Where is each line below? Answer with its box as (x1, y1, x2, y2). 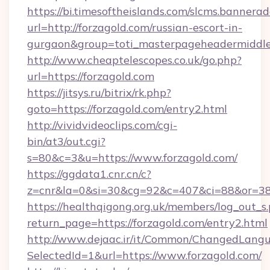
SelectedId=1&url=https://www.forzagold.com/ (27, 248, 262, 262)
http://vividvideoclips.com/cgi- (27, 118, 177, 132)
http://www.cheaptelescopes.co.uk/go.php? (27, 53, 242, 67)
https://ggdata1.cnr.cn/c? (27, 167, 151, 181)
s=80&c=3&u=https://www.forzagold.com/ (27, 151, 237, 165)
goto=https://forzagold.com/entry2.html (27, 102, 227, 116)
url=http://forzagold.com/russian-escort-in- (27, 20, 242, 34)
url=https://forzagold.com (27, 69, 154, 83)
